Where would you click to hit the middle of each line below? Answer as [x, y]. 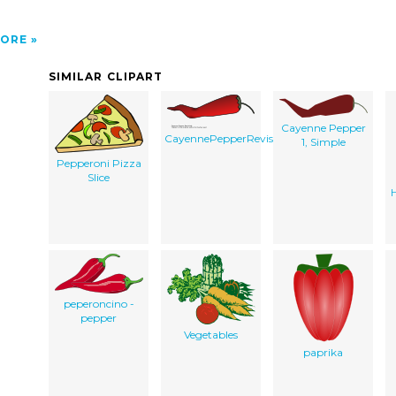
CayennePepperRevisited [228, 138]
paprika [323, 352]
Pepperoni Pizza [99, 163]
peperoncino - [99, 303]
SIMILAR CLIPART [106, 76]
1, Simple [323, 141]
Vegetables [211, 334]
